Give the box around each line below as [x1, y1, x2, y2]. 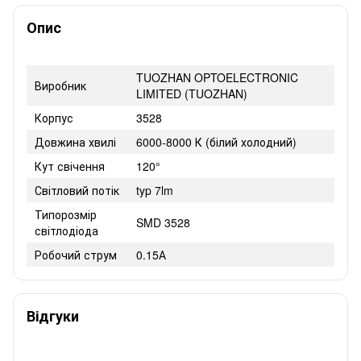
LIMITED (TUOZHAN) [136, 85, 247, 102]
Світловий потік [35, 181, 119, 198]
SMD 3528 [136, 214, 190, 230]
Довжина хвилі [35, 133, 116, 150]
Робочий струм [35, 246, 117, 263]
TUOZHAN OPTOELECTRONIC [136, 68, 298, 85]
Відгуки [27, 305, 79, 326]
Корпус [35, 109, 73, 126]
